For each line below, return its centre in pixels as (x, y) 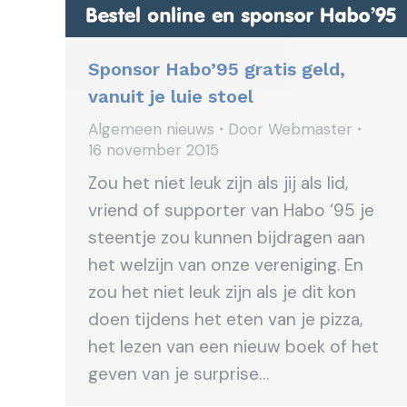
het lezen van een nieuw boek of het (233, 346)
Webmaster (310, 129)
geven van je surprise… (179, 373)
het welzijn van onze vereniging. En (226, 264)
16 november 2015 (154, 149)
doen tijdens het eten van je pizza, (225, 319)
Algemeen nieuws (151, 129)
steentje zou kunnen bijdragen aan (227, 237)
